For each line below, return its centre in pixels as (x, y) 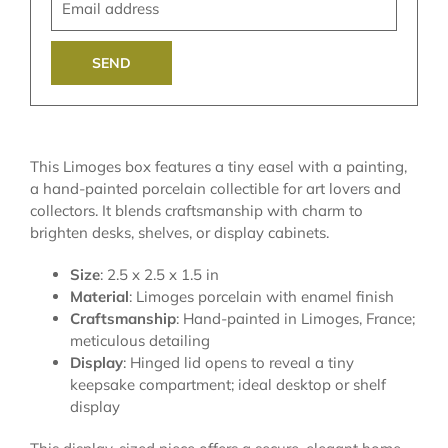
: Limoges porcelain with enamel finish (261, 296)
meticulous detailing (140, 340)
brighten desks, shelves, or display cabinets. (179, 232)
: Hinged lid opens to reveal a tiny (238, 362)
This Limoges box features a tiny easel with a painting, (218, 166)
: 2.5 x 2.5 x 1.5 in (159, 274)
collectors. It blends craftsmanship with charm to (196, 210)
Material (99, 296)
